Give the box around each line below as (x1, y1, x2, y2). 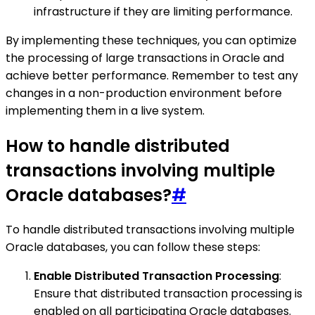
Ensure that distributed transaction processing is (34, 285, 302, 302)
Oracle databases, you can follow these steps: (6, 239, 260, 256)
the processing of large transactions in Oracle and (6, 49, 284, 66)
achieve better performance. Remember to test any (6, 67, 298, 84)
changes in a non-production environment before (6, 84, 282, 101)
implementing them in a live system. (6, 102, 205, 119)
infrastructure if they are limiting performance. (34, 3, 292, 20)
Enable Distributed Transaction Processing (34, 268, 279, 285)
